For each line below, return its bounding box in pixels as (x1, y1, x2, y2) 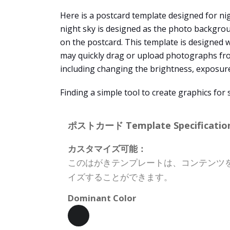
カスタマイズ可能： (68, 143, 146, 155)
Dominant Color (68, 192, 136, 204)
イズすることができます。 (68, 171, 172, 183)
